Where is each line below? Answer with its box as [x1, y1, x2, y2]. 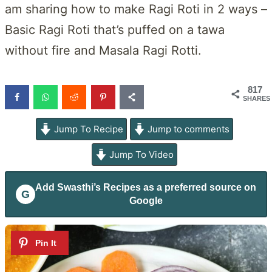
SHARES [243, 94, 270, 102]
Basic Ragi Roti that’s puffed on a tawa [5, 22, 225, 37]
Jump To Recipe [51, 123, 123, 135]
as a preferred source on [141, 182, 256, 192]
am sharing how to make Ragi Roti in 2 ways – [5, 1, 267, 16]
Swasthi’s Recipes [57, 182, 141, 192]
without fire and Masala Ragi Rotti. [5, 42, 202, 58]
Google [129, 195, 163, 206]
